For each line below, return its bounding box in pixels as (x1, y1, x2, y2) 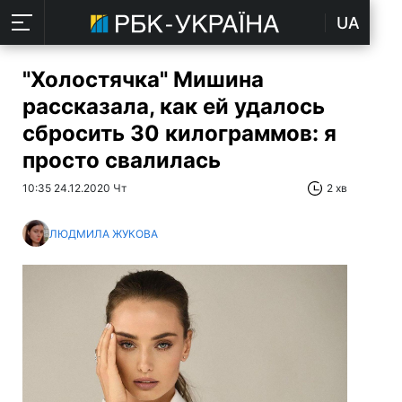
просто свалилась (22, 147, 221, 173)
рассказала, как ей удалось (22, 93, 325, 119)
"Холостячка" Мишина (22, 66, 264, 92)
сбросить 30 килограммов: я (22, 120, 336, 146)
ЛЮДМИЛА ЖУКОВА (49, 226, 158, 240)
